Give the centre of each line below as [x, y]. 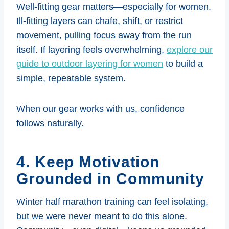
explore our [190, 49]
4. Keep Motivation [88, 162]
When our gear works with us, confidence [100, 109]
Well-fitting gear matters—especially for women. [114, 6]
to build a [183, 64]
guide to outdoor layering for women [90, 64]
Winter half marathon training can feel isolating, [112, 202]
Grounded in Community [110, 178]
